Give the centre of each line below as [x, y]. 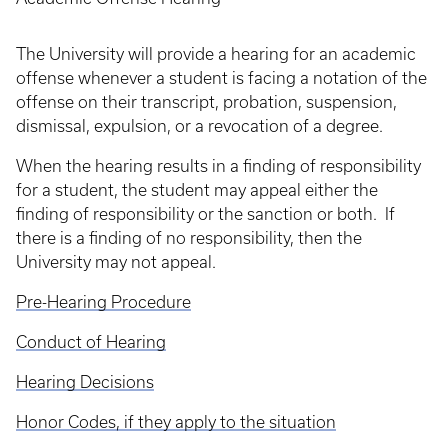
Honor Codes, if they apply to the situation [176, 422]
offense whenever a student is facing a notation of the [221, 78]
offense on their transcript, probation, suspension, [206, 102]
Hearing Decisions [85, 382]
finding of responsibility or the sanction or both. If [205, 214]
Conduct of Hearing [91, 342]
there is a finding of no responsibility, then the [189, 238]
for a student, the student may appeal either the [197, 190]
